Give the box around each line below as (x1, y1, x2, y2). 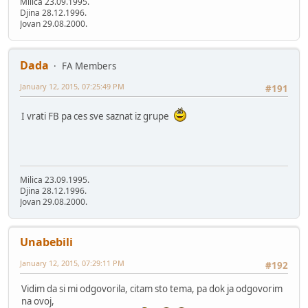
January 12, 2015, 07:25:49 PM (20, 80, 124, 91)
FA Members (62, 59, 116, 72)
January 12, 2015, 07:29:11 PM (20, 257, 124, 268)
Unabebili (20, 234, 73, 250)
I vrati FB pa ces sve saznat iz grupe (21, 109, 173, 122)
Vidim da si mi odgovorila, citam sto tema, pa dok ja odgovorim (21, 282, 283, 295)
